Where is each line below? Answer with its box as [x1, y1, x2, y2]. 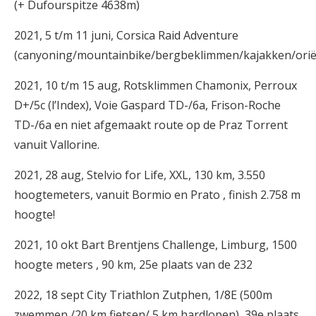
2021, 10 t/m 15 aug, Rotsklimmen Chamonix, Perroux [14, 78, 297, 93]
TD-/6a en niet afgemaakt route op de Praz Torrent [14, 117, 288, 133]
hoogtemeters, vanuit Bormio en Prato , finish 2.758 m [14, 187, 300, 202]
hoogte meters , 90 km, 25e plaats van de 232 [14, 257, 253, 272]
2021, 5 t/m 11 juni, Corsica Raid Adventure [14, 28, 238, 43]
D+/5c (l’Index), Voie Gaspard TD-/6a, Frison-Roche [14, 97, 281, 113]
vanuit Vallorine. [14, 137, 99, 152]
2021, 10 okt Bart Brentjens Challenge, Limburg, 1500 [14, 237, 297, 253]
